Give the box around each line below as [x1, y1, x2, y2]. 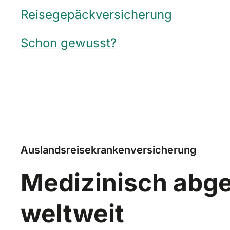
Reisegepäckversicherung [21, 7, 172, 22]
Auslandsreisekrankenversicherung [21, 143, 197, 156]
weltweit [21, 197, 124, 228]
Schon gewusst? [21, 35, 117, 50]
